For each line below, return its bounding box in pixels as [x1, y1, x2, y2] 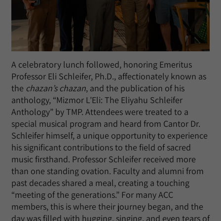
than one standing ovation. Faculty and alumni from [11, 165, 204, 177]
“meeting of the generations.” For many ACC [11, 188, 173, 200]
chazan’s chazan [26, 82, 86, 94]
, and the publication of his [86, 82, 184, 94]
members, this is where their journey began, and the [11, 200, 203, 212]
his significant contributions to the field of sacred [11, 141, 191, 153]
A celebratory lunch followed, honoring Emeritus [11, 58, 192, 70]
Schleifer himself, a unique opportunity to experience [11, 129, 208, 141]
